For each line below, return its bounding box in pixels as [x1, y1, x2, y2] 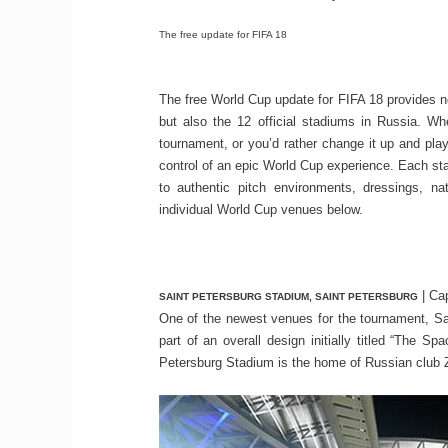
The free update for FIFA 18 [158, 29, 287, 41]
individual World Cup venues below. [158, 202, 363, 218]
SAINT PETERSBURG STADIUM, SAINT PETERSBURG [158, 290, 418, 302]
